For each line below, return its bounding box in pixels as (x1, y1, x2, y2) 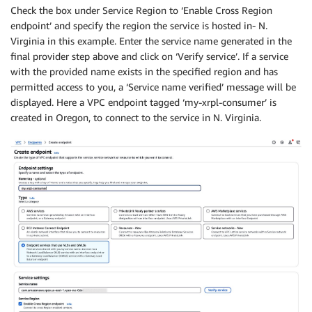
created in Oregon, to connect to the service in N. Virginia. (10, 111, 261, 123)
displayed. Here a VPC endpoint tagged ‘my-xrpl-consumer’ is (10, 95, 276, 108)
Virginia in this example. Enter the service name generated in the (10, 34, 292, 47)
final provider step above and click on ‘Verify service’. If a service (10, 49, 288, 62)
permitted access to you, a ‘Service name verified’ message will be (10, 80, 296, 93)
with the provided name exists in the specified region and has (10, 65, 278, 77)
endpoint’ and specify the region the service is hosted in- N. (10, 19, 267, 31)
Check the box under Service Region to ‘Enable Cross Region (10, 3, 272, 16)
